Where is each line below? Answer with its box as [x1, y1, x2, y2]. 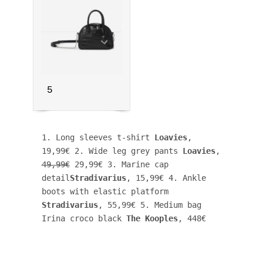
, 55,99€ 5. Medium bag [97, 200, 201, 210]
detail [41, 173, 70, 183]
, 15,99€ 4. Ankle [126, 173, 206, 183]
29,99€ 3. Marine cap [69, 159, 168, 169]
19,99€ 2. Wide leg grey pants [41, 146, 183, 156]
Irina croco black [41, 213, 126, 223]
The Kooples [126, 213, 178, 223]
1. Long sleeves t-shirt [41, 132, 154, 142]
